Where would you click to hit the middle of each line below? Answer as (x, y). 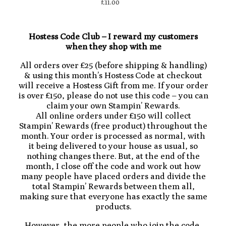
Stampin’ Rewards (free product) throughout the (113, 125)
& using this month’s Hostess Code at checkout (113, 75)
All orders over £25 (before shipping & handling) (113, 65)
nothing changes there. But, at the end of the (113, 156)
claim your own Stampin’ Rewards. (113, 105)
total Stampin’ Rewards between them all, (113, 186)
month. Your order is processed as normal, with (113, 135)
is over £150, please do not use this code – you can (113, 95)
